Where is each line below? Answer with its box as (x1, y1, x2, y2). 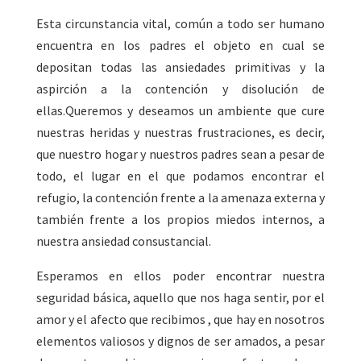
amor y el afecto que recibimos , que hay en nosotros (35, 311, 326, 328)
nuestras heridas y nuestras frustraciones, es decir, (35, 124, 326, 141)
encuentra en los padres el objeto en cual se (35, 37, 326, 54)
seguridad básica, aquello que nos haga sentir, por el (35, 289, 326, 306)
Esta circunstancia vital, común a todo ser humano (35, 15, 326, 32)
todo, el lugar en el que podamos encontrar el (35, 168, 326, 185)
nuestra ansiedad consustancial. (35, 233, 211, 250)
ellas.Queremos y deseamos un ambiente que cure (35, 102, 326, 119)
